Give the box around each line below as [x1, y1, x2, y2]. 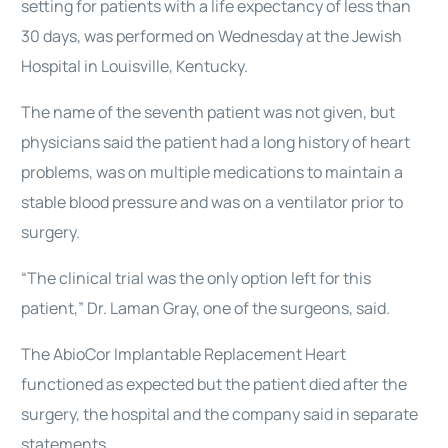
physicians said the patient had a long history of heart [21, 131, 411, 153]
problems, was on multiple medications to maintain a [21, 161, 404, 183]
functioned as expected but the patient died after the [21, 373, 408, 395]
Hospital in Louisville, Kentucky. [21, 55, 249, 77]
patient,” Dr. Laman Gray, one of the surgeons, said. [21, 297, 391, 319]
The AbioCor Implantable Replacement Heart [21, 343, 347, 365]
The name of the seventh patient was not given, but [21, 101, 396, 123]
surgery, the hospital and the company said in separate [21, 403, 419, 425]
